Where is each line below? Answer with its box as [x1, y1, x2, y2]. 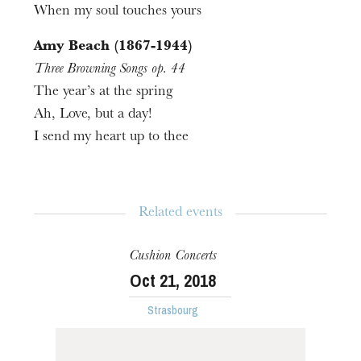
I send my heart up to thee [34, 130, 189, 145]
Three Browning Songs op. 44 [34, 62, 185, 77]
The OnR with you [131, 304, 230, 319]
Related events [139, 205, 222, 221]
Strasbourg [147, 302, 199, 317]
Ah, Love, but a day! [34, 107, 153, 122]
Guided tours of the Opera [73, 324, 288, 344]
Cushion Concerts [129, 249, 218, 264]
